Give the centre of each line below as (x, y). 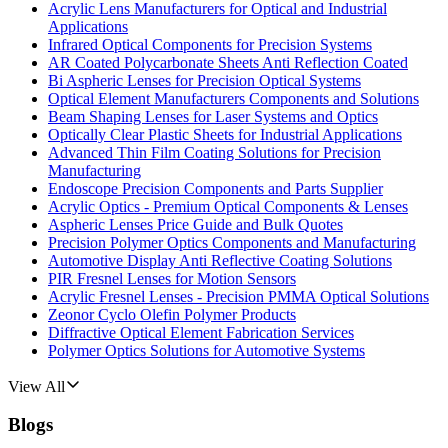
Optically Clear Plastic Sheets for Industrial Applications (225, 134)
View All (36, 386)
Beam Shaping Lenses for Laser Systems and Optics (213, 116)
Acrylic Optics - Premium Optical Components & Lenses (228, 206)
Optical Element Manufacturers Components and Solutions (233, 98)
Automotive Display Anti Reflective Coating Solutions (220, 260)
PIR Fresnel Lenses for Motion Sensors (172, 278)
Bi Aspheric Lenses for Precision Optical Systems (204, 80)
